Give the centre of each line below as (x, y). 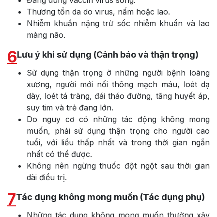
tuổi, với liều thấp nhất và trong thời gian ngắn (118, 142)
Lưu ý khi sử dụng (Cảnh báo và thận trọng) (108, 54)
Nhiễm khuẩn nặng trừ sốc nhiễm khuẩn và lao (118, 23)
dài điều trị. (47, 177)
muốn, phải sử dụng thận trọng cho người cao (118, 131)
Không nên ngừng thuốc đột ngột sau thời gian (118, 165)
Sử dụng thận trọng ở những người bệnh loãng (118, 72)
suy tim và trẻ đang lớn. (70, 107)
